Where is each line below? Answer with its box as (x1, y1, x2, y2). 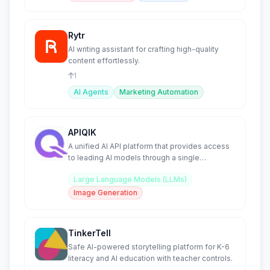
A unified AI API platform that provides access (68, 142, 230, 151)
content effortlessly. (68, 56, 140, 65)
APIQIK (68, 127, 96, 137)
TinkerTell (68, 228, 111, 238)
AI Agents (74, 87, 108, 96)
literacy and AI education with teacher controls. (68, 254, 233, 263)
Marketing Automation (119, 87, 198, 96)
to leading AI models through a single (68, 153, 199, 162)
